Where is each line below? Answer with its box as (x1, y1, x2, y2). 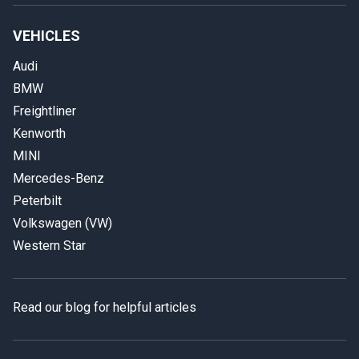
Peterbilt (13, 193, 62, 209)
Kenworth (13, 126, 66, 142)
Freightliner (13, 103, 76, 119)
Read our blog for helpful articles (13, 300, 196, 316)
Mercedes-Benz (13, 171, 104, 187)
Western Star (13, 238, 86, 254)
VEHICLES (13, 27, 80, 45)
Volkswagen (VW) (13, 216, 112, 232)
